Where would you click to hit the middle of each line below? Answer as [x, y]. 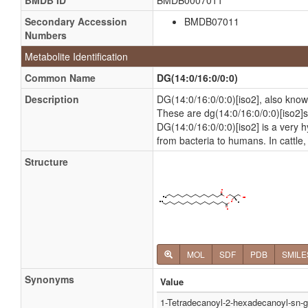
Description [52, 99]
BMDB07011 [212, 21]
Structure [46, 162]
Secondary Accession [76, 21]
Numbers [46, 35]
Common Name [60, 78]
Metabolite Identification [76, 56]
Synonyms [49, 279]
